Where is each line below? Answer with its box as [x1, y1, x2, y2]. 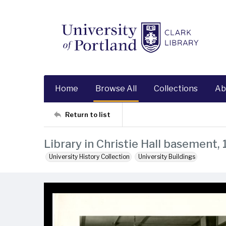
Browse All [95, 84, 137, 93]
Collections [154, 84, 198, 93]
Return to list [65, 110, 110, 119]
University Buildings [138, 153, 195, 160]
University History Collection [49, 153, 130, 160]
